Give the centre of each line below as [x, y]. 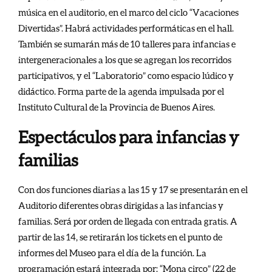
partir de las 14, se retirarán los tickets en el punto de [120, 237]
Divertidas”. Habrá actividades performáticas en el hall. [126, 28]
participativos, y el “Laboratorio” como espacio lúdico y [126, 76]
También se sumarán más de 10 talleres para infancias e [127, 44]
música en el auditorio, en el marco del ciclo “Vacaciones [128, 12]
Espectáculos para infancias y [129, 137]
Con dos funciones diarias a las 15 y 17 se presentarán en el [133, 190]
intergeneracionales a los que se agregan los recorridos [125, 60]
